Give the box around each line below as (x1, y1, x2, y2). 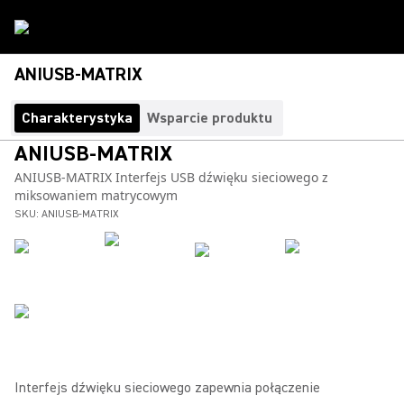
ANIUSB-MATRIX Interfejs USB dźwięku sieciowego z (14, 169, 328, 186)
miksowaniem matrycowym (14, 187, 178, 204)
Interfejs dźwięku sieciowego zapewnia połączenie (14, 379, 320, 397)
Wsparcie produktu (147, 109, 272, 127)
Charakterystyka (22, 109, 133, 127)
